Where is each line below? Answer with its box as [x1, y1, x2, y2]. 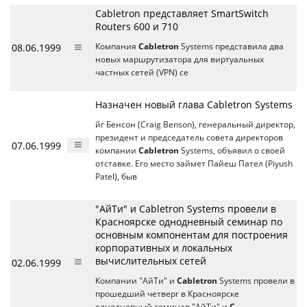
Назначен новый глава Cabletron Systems [95, 98, 293, 111]
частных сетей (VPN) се [95, 67, 188, 77]
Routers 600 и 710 [95, 20, 178, 33]
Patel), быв [95, 171, 137, 182]
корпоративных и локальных [95, 241, 232, 254]
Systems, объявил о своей [179, 145, 285, 156]
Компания [95, 41, 138, 51]
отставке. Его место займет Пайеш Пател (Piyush [95, 158, 293, 169]
